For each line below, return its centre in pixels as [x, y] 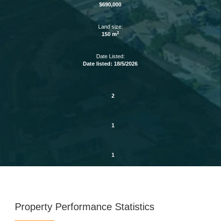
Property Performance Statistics [85, 207]
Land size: [110, 27]
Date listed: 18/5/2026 [110, 64]
